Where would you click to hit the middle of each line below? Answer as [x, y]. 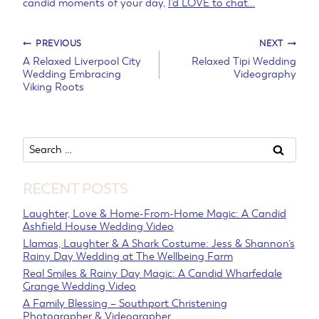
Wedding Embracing [72, 74]
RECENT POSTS [75, 189]
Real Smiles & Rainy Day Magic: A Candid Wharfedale [152, 274]
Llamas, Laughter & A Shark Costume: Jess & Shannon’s [159, 243]
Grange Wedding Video [79, 287]
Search [38, 143]
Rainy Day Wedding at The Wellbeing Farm [128, 256]
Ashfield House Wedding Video [98, 226]
